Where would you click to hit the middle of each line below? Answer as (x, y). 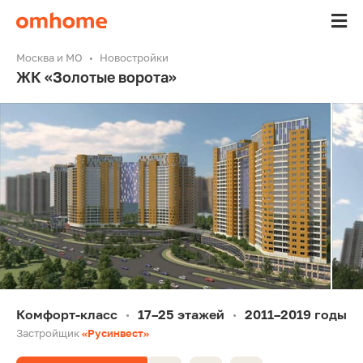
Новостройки (134, 58)
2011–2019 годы (296, 314)
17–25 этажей (181, 314)
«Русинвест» (115, 333)
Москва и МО (49, 58)
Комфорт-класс (67, 314)
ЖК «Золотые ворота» (96, 77)
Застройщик (49, 333)
